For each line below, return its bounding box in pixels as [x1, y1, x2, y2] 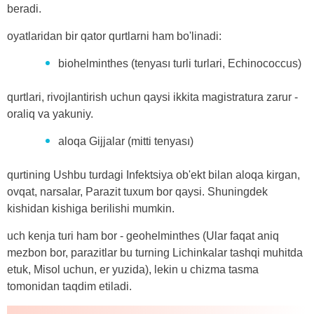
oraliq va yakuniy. [7, 107, 93, 120]
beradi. [7, 2, 41, 15]
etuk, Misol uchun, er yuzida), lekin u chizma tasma [7, 263, 259, 275]
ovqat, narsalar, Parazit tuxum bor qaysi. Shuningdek [7, 185, 268, 198]
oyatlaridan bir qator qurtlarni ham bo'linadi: [7, 29, 221, 42]
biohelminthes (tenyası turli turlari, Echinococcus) [58, 57, 301, 69]
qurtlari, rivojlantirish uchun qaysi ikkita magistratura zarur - [7, 90, 298, 103]
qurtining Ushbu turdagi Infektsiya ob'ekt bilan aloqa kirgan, [7, 168, 300, 181]
